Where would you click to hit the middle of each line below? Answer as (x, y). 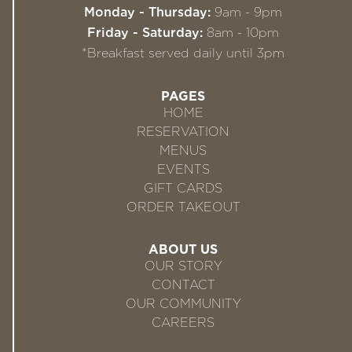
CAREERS (183, 323)
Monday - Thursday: (149, 12)
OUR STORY (183, 266)
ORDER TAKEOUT (183, 207)
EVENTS (183, 169)
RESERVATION (183, 132)
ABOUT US (183, 249)
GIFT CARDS (183, 188)
